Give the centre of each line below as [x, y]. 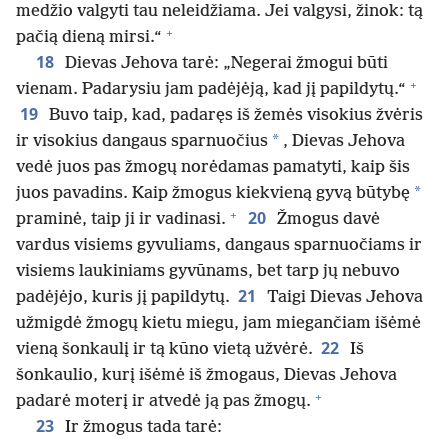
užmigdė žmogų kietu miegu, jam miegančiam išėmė [218, 324]
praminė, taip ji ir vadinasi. [121, 220]
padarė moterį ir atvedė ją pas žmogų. [163, 402]
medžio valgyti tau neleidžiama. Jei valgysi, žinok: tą [219, 12]
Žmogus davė [326, 220]
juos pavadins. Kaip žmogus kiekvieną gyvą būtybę [213, 194]
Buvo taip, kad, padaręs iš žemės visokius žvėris [234, 116]
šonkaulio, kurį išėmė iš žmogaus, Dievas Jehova [206, 376]
